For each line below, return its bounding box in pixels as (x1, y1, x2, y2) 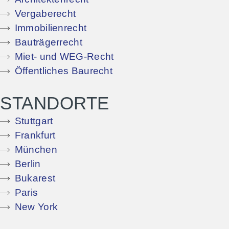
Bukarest (14, 173, 56, 184)
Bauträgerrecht (14, 37, 82, 48)
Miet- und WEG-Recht (14, 51, 114, 62)
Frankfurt (14, 130, 56, 141)
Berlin (14, 158, 41, 170)
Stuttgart (14, 116, 53, 127)
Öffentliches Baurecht (14, 65, 113, 77)
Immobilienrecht (14, 22, 87, 34)
